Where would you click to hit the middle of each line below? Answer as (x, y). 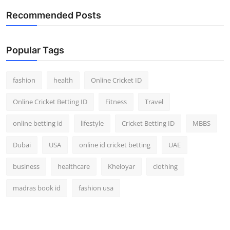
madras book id (37, 188)
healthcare (74, 166)
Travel (154, 101)
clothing (165, 166)
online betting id (38, 123)
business (26, 166)
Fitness (116, 101)
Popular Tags (35, 50)
